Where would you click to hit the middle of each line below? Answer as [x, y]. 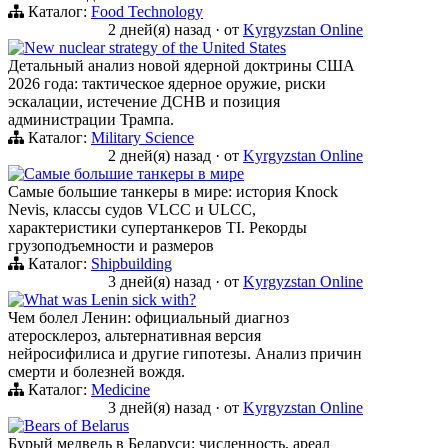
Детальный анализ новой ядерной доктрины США [181, 65]
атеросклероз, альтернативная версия [134, 335]
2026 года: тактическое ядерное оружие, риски [167, 83]
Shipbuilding [131, 263]
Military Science [142, 137]
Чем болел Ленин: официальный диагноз [148, 317]
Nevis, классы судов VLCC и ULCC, [132, 209]
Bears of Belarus [76, 425]
